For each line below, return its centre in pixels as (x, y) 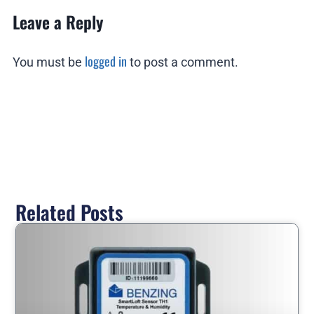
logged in (106, 61)
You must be (49, 62)
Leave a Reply (58, 22)
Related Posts (70, 212)
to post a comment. (183, 62)
